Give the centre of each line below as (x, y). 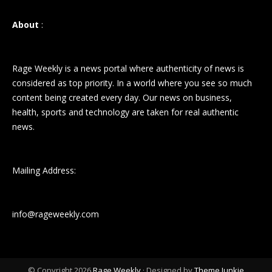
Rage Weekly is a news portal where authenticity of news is (128, 68)
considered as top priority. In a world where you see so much (132, 83)
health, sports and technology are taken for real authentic (125, 112)
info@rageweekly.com (56, 214)
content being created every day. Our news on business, (122, 97)
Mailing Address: (44, 170)
